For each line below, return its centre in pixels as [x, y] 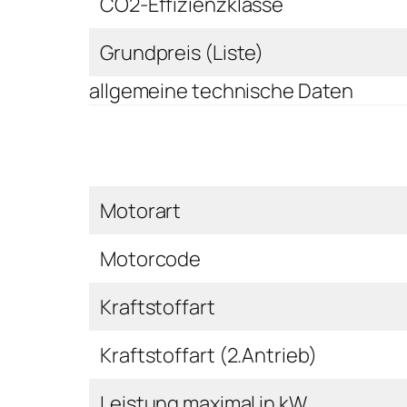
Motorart [141, 210]
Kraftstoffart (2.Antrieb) [208, 355]
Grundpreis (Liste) [182, 52]
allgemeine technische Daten [222, 90]
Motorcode [151, 258]
